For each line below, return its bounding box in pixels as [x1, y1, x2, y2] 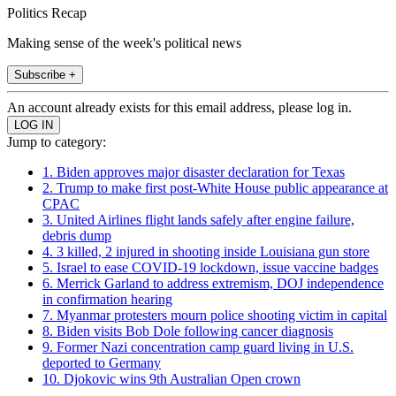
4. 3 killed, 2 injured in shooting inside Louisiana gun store [42, 243, 369, 259]
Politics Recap [7, 4, 87, 20]
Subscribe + [14, 67, 76, 81]
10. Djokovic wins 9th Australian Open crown [42, 370, 301, 386]
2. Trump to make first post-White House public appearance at [42, 179, 388, 195]
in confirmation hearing [42, 291, 172, 307]
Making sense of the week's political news [7, 34, 241, 50]
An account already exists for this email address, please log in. [7, 99, 352, 115]
